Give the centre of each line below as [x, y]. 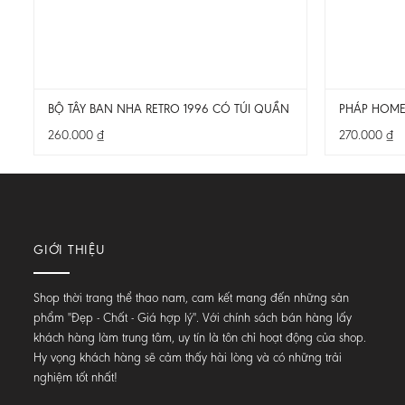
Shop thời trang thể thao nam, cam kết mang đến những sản [191, 297]
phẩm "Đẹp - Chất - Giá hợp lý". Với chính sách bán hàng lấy [193, 317]
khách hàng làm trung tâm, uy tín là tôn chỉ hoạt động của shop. [200, 337]
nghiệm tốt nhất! [75, 377]
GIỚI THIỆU [70, 249]
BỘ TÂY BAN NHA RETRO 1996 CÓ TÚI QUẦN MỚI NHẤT [198, 109]
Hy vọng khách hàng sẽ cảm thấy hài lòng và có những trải [188, 357]
